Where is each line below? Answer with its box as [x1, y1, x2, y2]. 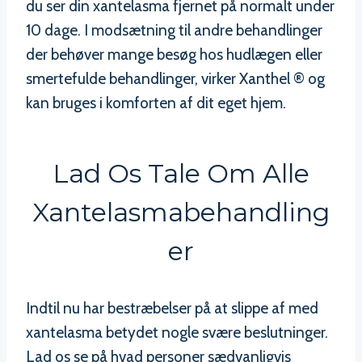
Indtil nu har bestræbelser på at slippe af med [26, 298, 318, 318]
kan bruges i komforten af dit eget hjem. [26, 93, 286, 112]
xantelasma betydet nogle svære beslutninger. [26, 322, 328, 342]
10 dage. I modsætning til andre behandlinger [26, 20, 322, 40]
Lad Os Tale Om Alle [53, 157, 309, 189]
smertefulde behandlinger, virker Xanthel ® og [26, 69, 325, 88]
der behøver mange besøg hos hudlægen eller [26, 44, 322, 64]
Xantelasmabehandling [32, 196, 330, 228]
